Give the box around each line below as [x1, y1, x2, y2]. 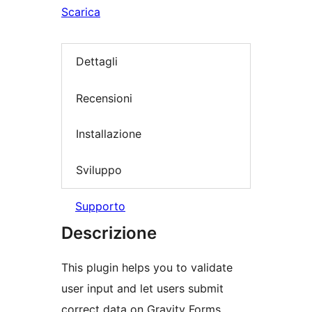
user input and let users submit [61, 281, 224, 296]
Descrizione [61, 223, 157, 244]
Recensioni [76, 91, 132, 105]
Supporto [75, 199, 125, 214]
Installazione [76, 127, 141, 141]
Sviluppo [76, 162, 122, 177]
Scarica [61, 5, 100, 19]
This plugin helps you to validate [61, 260, 233, 275]
